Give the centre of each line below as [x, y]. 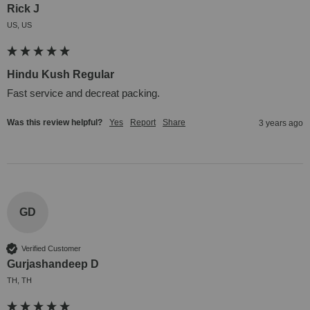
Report [143, 123]
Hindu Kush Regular [61, 75]
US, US [19, 25]
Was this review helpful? [55, 123]
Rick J [23, 9]
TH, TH [19, 281]
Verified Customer [51, 248]
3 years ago [281, 124]
